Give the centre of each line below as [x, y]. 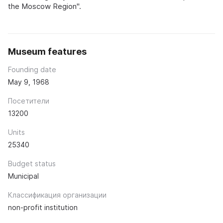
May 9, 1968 [29, 82]
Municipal [23, 176]
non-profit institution [43, 207]
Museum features [47, 51]
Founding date [32, 69]
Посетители [29, 101]
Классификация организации [57, 195]
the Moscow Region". [45, 6]
